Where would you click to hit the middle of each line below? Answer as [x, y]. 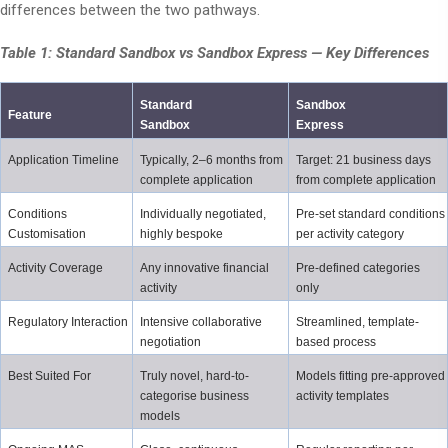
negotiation [170, 342]
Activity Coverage [55, 268]
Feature [29, 115]
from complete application [365, 180]
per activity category [349, 234]
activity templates [342, 396]
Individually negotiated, [202, 214]
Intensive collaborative [200, 322]
